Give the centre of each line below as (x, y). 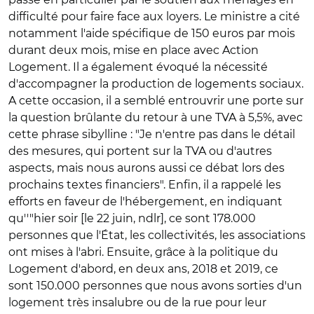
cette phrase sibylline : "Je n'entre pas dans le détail (152, 134)
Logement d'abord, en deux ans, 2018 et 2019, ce (143, 268)
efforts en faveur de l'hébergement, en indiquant (145, 201)
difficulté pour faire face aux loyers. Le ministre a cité (154, 16)
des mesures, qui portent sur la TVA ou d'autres (140, 151)
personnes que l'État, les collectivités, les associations (157, 235)
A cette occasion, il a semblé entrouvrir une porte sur (156, 100)
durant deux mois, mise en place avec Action (134, 50)
